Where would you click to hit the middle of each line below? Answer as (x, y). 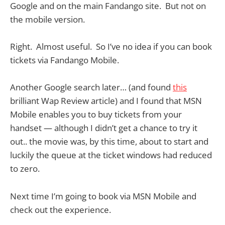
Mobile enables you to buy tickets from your (96, 115)
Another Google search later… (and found (91, 87)
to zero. (25, 169)
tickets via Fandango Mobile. (65, 60)
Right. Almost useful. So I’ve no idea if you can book (111, 47)
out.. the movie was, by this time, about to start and (109, 142)
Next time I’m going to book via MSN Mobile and (103, 196)
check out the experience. (61, 209)
